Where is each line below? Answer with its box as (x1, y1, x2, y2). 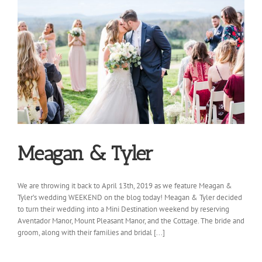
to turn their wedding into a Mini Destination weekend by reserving (18, 204, 229, 215)
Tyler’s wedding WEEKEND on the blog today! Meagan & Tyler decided (18, 192, 242, 203)
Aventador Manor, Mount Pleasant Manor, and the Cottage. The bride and (18, 216, 244, 226)
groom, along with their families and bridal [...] (18, 227, 165, 238)
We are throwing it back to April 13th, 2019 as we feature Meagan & (18, 181, 232, 191)
